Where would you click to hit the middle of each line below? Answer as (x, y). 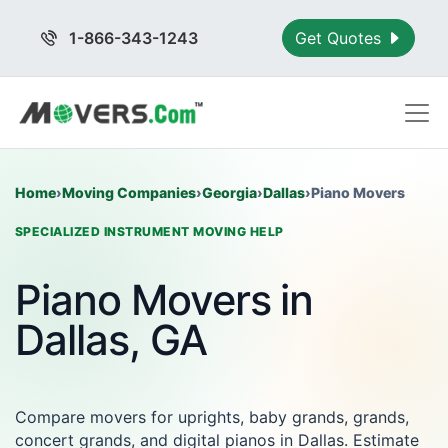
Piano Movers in (164, 300)
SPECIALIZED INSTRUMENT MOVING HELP (149, 231)
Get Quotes (341, 38)
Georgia (229, 192)
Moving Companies (129, 192)
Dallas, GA (111, 340)
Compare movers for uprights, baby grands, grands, (212, 417)
